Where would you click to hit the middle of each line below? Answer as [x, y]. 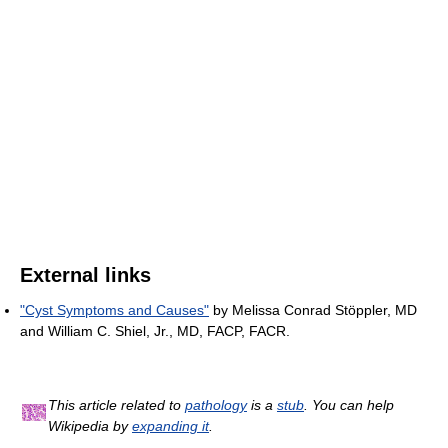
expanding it [170, 425]
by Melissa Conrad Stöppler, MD [313, 309]
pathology [216, 404]
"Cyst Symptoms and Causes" [114, 309]
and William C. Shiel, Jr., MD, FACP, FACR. [155, 330]
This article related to [116, 404]
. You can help [349, 404]
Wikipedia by [90, 425]
